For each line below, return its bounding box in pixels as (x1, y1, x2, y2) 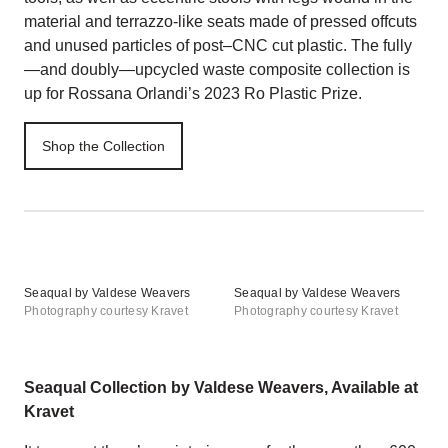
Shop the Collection (42, 138, 165, 154)
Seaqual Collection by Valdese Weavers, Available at (24, 379, 418, 396)
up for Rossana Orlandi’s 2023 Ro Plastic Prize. (24, 85, 362, 102)
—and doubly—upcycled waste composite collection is (24, 61, 410, 78)
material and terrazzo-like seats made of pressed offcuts (24, 13, 417, 30)
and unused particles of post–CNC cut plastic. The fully (24, 37, 412, 54)
